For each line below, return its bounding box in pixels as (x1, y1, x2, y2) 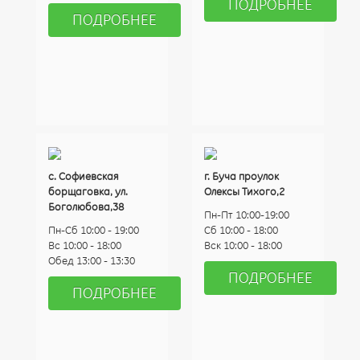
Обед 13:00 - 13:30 (48, 254, 135, 267)
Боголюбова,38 (48, 200, 124, 213)
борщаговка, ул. (48, 185, 128, 198)
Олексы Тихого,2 (204, 185, 284, 198)
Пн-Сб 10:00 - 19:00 (48, 223, 139, 236)
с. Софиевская (48, 170, 119, 182)
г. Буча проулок (204, 170, 279, 182)
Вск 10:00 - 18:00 (204, 239, 282, 252)
